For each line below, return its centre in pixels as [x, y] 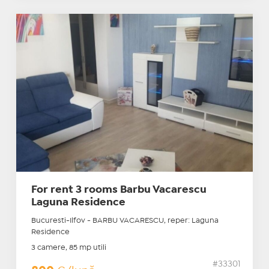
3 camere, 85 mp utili [68, 248]
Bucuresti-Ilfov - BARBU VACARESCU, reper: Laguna [125, 221]
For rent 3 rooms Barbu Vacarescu [119, 190]
